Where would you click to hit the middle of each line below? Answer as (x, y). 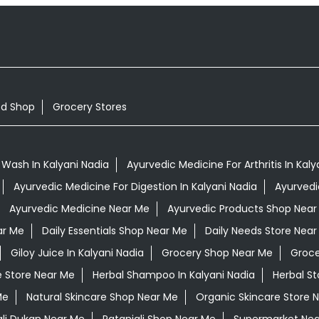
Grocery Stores (89, 106)
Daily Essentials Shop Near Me (114, 231)
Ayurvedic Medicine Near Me (79, 209)
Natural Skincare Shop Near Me (102, 297)
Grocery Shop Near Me (217, 253)
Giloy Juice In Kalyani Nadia (77, 253)
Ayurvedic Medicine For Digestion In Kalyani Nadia (135, 187)
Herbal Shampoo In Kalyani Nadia (173, 275)
